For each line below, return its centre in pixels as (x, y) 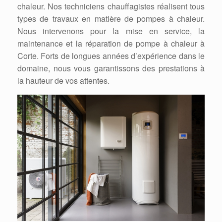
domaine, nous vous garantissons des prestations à (111, 68)
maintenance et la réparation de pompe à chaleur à (111, 43)
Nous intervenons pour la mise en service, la (111, 31)
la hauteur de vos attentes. (63, 81)
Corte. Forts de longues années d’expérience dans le (111, 56)
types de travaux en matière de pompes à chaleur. (111, 19)
